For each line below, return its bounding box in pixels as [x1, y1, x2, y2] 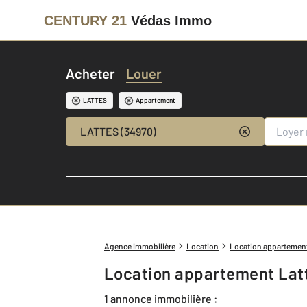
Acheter [66, 65, 115, 82]
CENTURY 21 [44, 12, 127, 28]
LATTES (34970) [79, 125, 156, 138]
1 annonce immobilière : [104, 291, 218, 305]
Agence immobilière [104, 241, 175, 251]
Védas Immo [131, 12, 212, 28]
